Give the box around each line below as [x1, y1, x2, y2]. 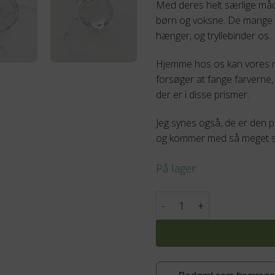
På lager [156, 160, 196, 176]
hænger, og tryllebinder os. [156, 29, 271, 43]
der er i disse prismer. [156, 88, 249, 102]
